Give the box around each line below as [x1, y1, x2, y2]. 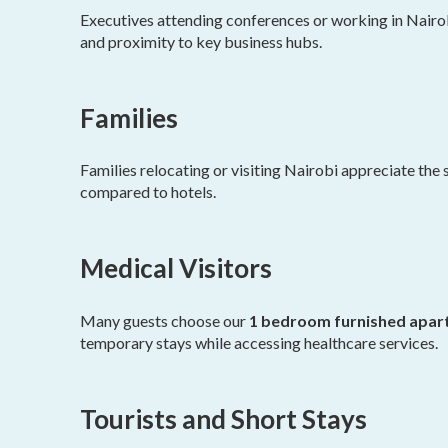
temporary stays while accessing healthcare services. [80, 332, 438, 352]
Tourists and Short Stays [80, 402, 367, 435]
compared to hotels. [80, 182, 216, 202]
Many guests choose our [80, 310, 249, 330]
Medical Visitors [80, 252, 272, 285]
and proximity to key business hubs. [80, 31, 322, 51]
